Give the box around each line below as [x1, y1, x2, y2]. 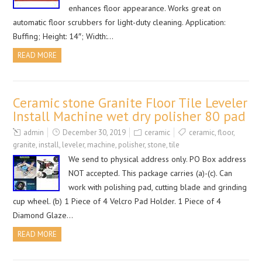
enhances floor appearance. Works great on [68, 3, 222, 13]
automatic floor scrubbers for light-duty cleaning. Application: [13, 17, 226, 27]
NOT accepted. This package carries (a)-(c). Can [68, 168, 233, 178]
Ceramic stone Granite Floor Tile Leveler [13, 94, 248, 111]
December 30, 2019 [63, 127, 126, 137]
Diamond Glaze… [13, 210, 74, 220]
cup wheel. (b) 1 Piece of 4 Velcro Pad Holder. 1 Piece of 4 [13, 196, 222, 206]
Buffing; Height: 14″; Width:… [13, 31, 114, 42]
